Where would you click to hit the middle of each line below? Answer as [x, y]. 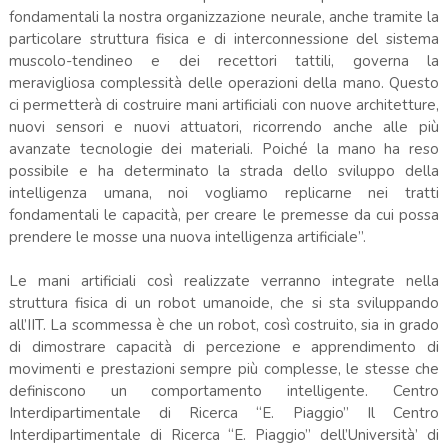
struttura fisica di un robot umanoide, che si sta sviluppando [224, 302]
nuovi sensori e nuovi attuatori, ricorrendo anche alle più [224, 126]
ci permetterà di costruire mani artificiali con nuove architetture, [224, 104]
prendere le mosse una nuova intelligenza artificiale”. [189, 236]
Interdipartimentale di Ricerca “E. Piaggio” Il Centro [224, 412]
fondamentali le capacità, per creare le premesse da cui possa [224, 214]
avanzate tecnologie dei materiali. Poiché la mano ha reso [224, 148]
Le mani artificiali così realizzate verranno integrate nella [224, 280]
